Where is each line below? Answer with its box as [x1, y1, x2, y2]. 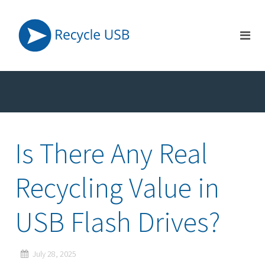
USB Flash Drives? [15, 204, 220, 240]
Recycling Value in [15, 170, 219, 205]
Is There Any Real [15, 135, 208, 171]
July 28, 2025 [33, 248, 76, 259]
